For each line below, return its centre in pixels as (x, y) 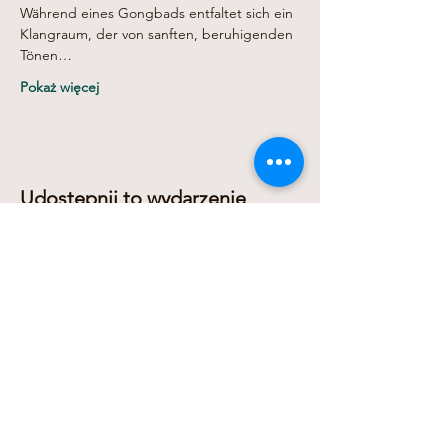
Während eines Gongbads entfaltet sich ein (158, 13)
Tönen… (46, 55)
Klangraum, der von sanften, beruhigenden (158, 34)
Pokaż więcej (59, 87)
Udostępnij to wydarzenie (133, 198)
